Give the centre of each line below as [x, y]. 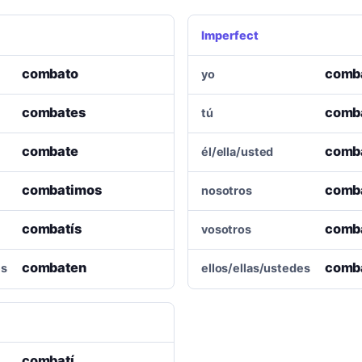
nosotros [227, 191]
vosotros [226, 229]
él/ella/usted [238, 152]
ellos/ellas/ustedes [256, 268]
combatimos [61, 190]
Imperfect [230, 35]
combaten [54, 268]
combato [50, 74]
